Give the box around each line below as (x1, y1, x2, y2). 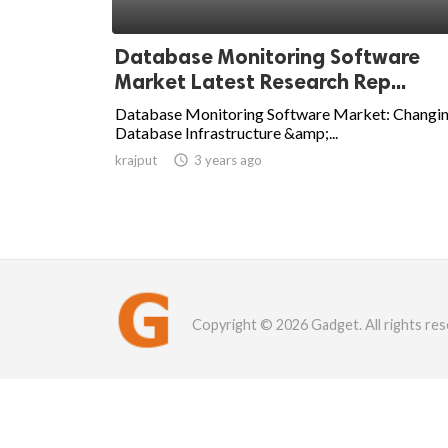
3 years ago (194, 152, 262, 169)
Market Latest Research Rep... (115, 69, 406, 95)
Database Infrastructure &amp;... (115, 123, 338, 143)
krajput (115, 152, 157, 169)
